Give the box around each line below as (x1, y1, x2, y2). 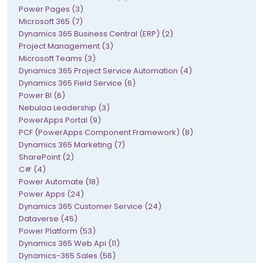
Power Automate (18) (19, 176, 99, 187)
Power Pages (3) (19, 3, 83, 15)
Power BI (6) (19, 89, 65, 101)
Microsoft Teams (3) (19, 52, 96, 64)
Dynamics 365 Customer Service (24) (19, 200, 161, 212)
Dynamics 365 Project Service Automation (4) (19, 65, 192, 76)
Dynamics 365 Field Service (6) (19, 77, 136, 89)
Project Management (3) (19, 40, 113, 52)
